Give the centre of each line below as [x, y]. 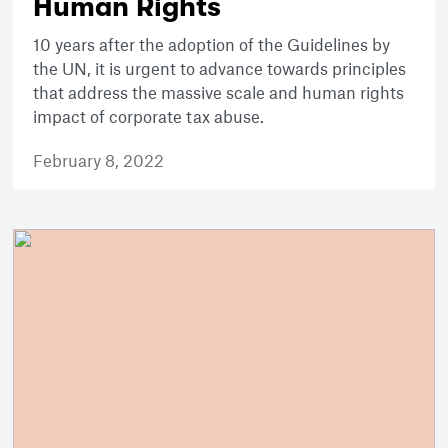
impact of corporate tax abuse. [149, 116]
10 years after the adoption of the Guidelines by [212, 44]
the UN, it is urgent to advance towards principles [220, 68]
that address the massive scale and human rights [219, 92]
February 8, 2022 [99, 160]
